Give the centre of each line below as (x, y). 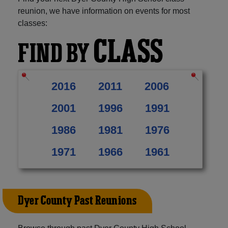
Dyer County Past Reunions (77, 201)
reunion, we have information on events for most (104, 11)
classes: (33, 23)
